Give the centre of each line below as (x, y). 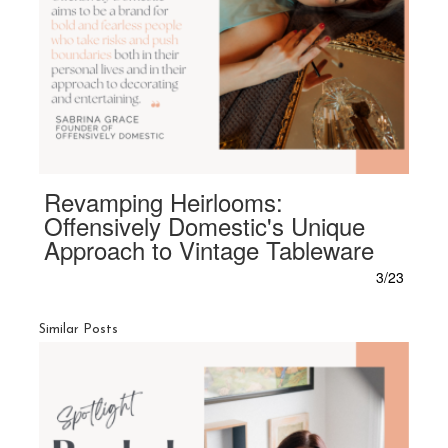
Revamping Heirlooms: (164, 202)
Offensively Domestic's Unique (205, 226)
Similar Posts (79, 329)
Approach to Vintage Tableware (209, 250)
